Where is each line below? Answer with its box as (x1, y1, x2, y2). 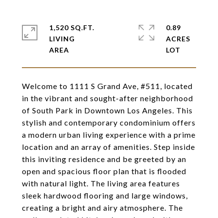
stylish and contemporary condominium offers (22, 118, 196, 127)
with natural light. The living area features (22, 179, 180, 188)
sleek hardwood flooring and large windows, (22, 191, 188, 200)
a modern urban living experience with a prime (22, 130, 196, 139)
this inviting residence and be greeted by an (22, 154, 186, 163)
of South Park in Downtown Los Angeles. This (22, 106, 193, 115)
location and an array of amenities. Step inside (22, 142, 195, 151)
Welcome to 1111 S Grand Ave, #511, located (22, 81, 193, 91)
